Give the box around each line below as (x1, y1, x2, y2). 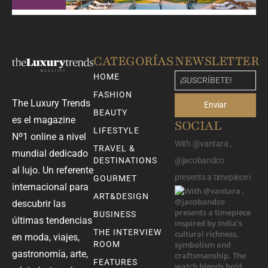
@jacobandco (175, 155, 224, 165)
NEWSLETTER (175, 52, 259, 70)
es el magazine (12, 114, 75, 126)
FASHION (93, 89, 132, 99)
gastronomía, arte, (12, 248, 88, 260)
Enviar (204, 100, 227, 110)
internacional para (12, 181, 89, 193)
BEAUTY (93, 107, 127, 117)
